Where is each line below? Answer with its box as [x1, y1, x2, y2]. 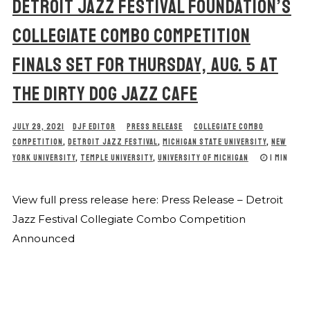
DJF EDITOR [72, 122, 116, 132]
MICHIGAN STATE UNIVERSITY [162, 137, 266, 147]
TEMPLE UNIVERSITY [80, 153, 153, 163]
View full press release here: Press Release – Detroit [12, 193, 283, 206]
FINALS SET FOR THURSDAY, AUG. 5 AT [12, 53, 278, 77]
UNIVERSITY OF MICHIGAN [157, 153, 248, 163]
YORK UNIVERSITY [12, 153, 75, 163]
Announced [12, 232, 75, 245]
